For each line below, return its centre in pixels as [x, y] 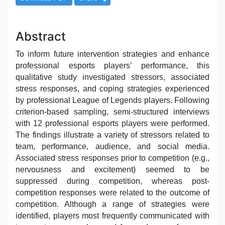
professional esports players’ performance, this [113, 65]
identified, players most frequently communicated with [113, 215]
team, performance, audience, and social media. [113, 146]
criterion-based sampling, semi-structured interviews [113, 111]
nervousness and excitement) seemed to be [113, 169]
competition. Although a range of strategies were [113, 204]
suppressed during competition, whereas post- [113, 181]
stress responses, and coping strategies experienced [113, 88]
